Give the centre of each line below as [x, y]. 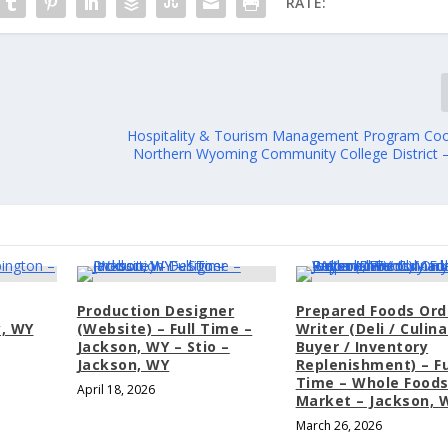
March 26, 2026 [338, 426]
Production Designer [155, 311]
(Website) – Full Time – [164, 329]
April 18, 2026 [115, 390]
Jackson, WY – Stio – [153, 347]
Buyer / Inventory [362, 347]
